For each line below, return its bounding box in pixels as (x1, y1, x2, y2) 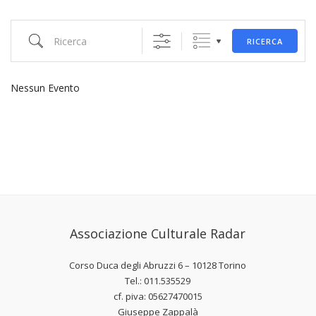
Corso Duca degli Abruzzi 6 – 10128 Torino (69, 259, 246, 272)
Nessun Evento (11, 81, 80, 95)
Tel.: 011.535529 (125, 274, 190, 287)
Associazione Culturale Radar (70, 225, 245, 242)
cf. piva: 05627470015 (113, 290, 202, 303)
